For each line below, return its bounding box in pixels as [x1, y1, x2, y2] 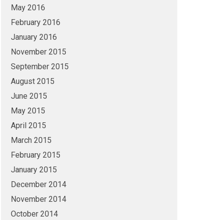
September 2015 [10, 62, 69, 71]
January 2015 [10, 165, 57, 174]
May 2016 [10, 3, 45, 12]
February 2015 [10, 150, 60, 160]
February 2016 [10, 18, 60, 27]
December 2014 [10, 180, 66, 189]
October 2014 [10, 209, 58, 219]
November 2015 [10, 47, 66, 56]
